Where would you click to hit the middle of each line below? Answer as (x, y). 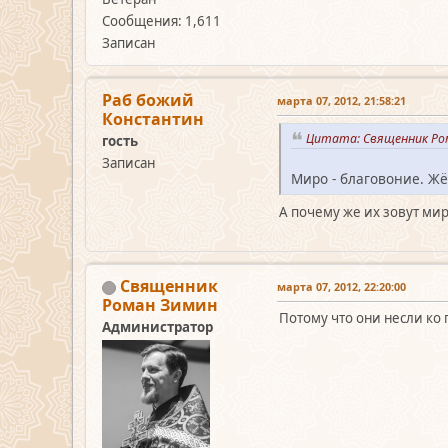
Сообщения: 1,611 (161, 20)
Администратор (157, 327)
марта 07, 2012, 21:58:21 (341, 100)
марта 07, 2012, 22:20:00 (341, 287)
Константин (153, 118)
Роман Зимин (160, 305)
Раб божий (148, 99)
